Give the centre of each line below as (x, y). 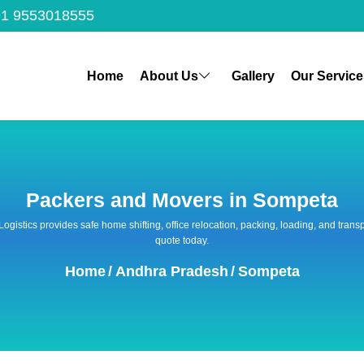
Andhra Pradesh (171, 271)
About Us (169, 76)
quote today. (182, 240)
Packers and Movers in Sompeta (182, 200)
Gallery (253, 76)
